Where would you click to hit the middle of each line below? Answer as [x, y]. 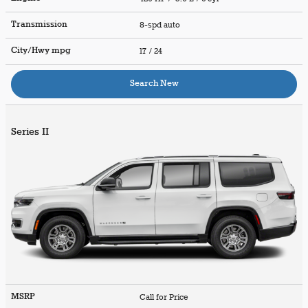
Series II [30, 132]
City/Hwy [31, 51]
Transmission [39, 24]
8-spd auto [161, 25]
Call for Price [166, 297]
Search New [154, 84]
